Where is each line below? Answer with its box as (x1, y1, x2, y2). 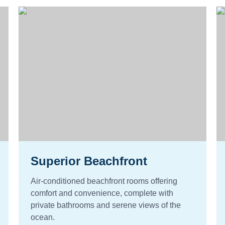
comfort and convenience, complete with (31, 189, 174, 197)
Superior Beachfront (31, 154, 148, 168)
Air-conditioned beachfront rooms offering (31, 177, 178, 185)
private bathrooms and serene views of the (31, 201, 181, 209)
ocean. (31, 213, 55, 221)
